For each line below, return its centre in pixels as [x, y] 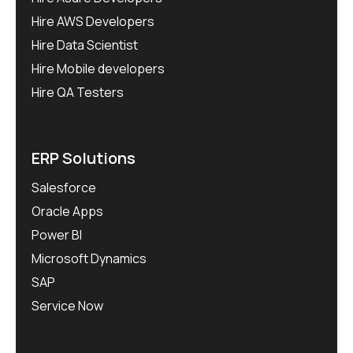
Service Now [67, 306]
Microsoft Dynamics [89, 259]
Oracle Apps [67, 212]
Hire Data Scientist [85, 45]
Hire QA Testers [78, 93]
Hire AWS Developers [93, 22]
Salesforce [64, 188]
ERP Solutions [84, 158]
